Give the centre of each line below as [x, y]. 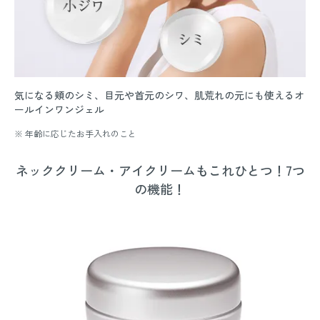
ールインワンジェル [59, 109]
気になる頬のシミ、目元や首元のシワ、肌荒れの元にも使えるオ [159, 95]
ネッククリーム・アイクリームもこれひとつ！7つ [160, 170]
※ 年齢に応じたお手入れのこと [75, 133]
